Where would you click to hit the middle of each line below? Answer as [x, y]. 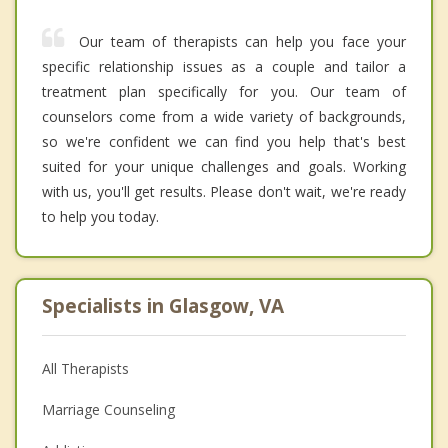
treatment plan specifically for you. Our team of [224, 92]
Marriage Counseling [108, 410]
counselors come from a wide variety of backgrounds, [224, 117]
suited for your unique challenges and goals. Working [224, 167]
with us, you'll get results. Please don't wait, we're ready [224, 192]
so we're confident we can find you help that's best [224, 142]
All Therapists [85, 369]
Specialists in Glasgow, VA [163, 306]
